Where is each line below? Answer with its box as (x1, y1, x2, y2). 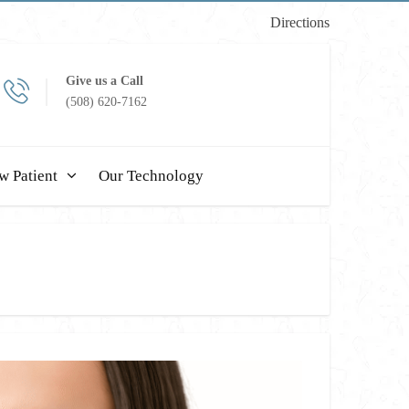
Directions (270, 15, 330, 30)
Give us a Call (66, 74, 143, 88)
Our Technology (99, 167, 204, 184)
